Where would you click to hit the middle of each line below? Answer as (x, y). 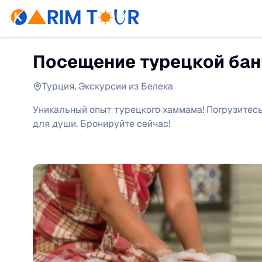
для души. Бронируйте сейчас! (101, 124)
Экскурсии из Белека (126, 86)
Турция (58, 86)
